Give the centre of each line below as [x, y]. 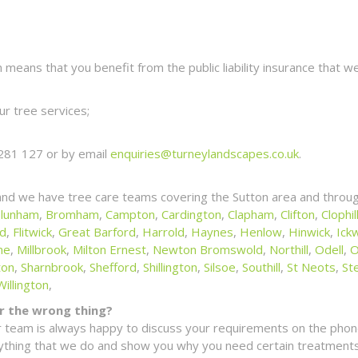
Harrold [163, 231]
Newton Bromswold [208, 249]
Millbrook [42, 249]
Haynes [212, 231]
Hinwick [309, 231]
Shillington [170, 267]
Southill [261, 267]
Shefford [113, 267]
